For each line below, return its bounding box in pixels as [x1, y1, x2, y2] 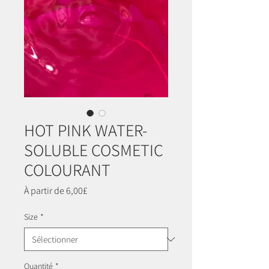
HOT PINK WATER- [24, 119, 147, 142]
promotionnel [87, 196, 143, 210]
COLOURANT [24, 159, 110, 181]
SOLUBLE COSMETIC [24, 139, 163, 162]
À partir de [24, 184, 66, 198]
